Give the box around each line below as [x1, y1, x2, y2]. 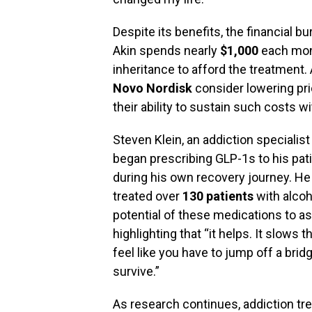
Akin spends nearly [113, 43, 220, 58]
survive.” [113, 264, 159, 279]
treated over [113, 189, 182, 203]
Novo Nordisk [113, 81, 192, 95]
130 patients [182, 189, 253, 203]
